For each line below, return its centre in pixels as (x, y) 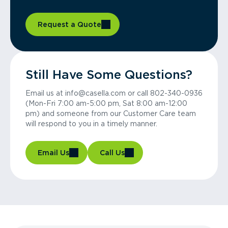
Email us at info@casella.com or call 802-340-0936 (114, 93)
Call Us (112, 153)
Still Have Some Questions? (109, 75)
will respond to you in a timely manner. (91, 124)
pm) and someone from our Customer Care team (111, 113)
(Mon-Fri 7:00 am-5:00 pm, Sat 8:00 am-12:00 (106, 103)
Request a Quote (69, 24)
